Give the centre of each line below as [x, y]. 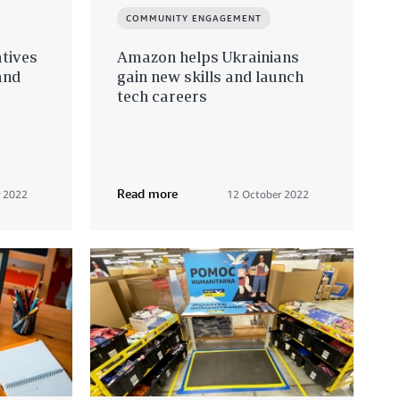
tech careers [162, 96]
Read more [147, 194]
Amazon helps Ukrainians [208, 57]
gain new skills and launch [210, 77]
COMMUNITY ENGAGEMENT [194, 18]
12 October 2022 [268, 195]
